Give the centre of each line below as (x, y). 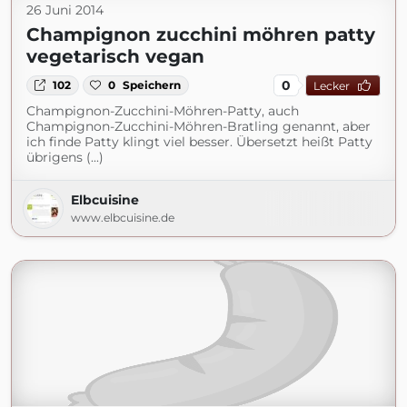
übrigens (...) (65, 157)
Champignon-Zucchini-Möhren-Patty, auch (163, 111)
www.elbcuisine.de (123, 218)
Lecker (331, 85)
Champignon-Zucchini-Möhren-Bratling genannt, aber (199, 126)
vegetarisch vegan (115, 56)
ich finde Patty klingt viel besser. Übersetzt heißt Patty (199, 142)
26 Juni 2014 (65, 10)
